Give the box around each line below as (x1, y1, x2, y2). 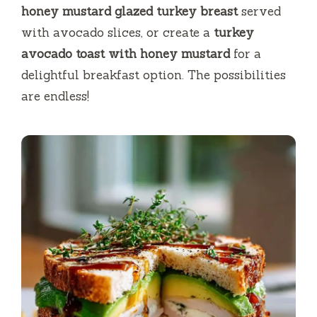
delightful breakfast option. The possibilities (21, 67, 286, 83)
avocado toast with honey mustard (21, 46, 230, 62)
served (238, 4, 281, 20)
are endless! (21, 88, 89, 105)
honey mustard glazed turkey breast (21, 4, 238, 20)
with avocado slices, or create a (21, 25, 214, 41)
